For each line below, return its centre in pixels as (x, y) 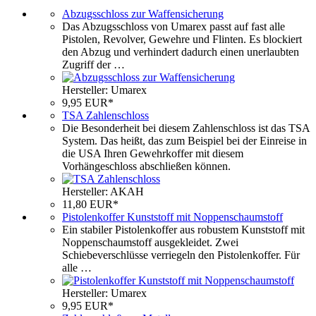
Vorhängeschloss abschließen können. (146, 166)
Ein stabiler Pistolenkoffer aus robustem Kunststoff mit (183, 229)
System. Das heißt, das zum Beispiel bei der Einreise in (184, 140)
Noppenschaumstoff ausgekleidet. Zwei (150, 242)
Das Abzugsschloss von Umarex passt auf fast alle (174, 26)
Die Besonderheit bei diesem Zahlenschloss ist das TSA (186, 128)
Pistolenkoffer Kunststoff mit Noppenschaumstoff (172, 217)
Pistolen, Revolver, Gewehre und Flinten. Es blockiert (182, 39)
